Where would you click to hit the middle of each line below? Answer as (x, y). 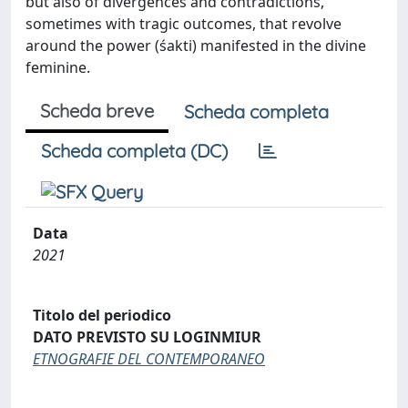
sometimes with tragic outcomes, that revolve (184, 23)
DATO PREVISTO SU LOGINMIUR (147, 337)
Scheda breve (97, 110)
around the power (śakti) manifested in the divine (196, 45)
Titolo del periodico (102, 315)
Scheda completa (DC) (134, 150)
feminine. (58, 67)
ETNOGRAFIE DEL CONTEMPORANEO (149, 358)
